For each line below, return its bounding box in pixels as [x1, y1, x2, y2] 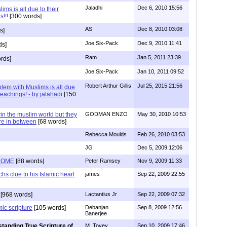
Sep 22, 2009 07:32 [137, 191, 185, 198]
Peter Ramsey [85, 158, 121, 164]
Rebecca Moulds [85, 131, 127, 138]
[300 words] [8, 13, 42, 20]
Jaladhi [85, 5, 102, 11]
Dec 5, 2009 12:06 [137, 144, 182, 151]
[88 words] [14, 158, 44, 165]
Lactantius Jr [85, 191, 117, 198]
